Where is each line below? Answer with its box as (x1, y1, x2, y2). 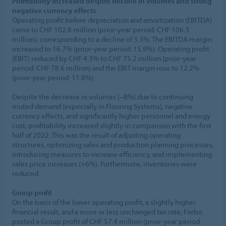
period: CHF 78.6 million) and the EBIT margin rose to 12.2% (12, 63, 199, 73)
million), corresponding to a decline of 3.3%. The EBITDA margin (12, 34, 212, 44)
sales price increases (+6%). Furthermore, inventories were (12, 158, 197, 168)
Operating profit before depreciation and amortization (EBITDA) (12, 15, 212, 25)
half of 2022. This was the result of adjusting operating (12, 130, 181, 140)
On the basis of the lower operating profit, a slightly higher (12, 197, 196, 207)
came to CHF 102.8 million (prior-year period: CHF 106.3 (12, 24, 189, 34)
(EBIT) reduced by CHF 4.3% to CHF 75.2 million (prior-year (12, 53, 196, 63)
